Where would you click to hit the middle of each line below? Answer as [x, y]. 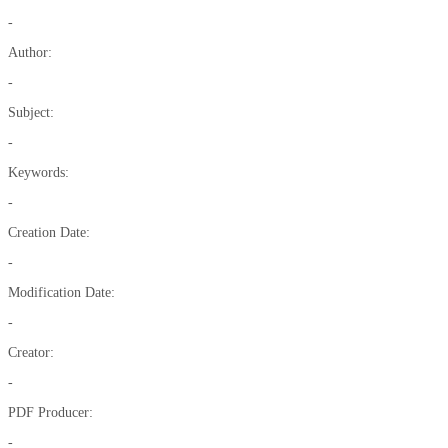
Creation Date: [49, 232]
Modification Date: [61, 292]
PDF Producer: [50, 412]
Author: [30, 52]
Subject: [31, 112]
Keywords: [38, 172]
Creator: [31, 352]
